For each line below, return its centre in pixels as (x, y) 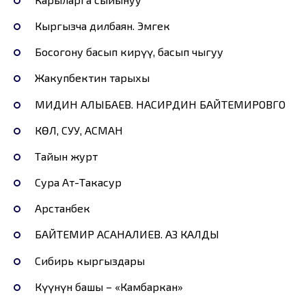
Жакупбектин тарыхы (92, 78)
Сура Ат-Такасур (78, 182)
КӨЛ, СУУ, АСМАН (79, 130)
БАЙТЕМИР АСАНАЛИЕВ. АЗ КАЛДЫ (127, 234)
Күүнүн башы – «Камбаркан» (109, 286)
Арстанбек (62, 208)
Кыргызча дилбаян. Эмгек (102, 25)
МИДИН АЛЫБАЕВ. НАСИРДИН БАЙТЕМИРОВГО (160, 104)
